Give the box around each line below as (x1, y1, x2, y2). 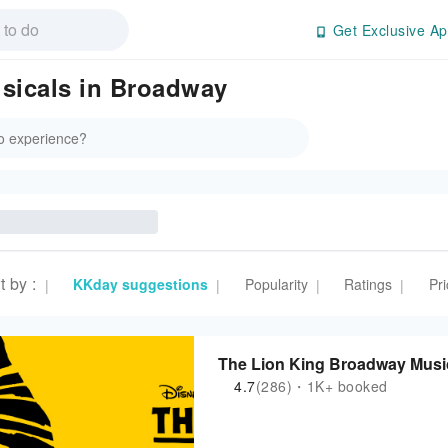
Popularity (244, 274, 308, 294)
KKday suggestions (73, 274, 208, 294)
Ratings (344, 274, 392, 294)
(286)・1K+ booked (255, 376, 388, 396)
